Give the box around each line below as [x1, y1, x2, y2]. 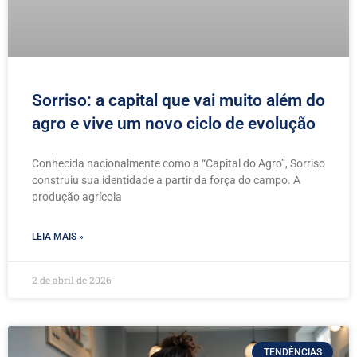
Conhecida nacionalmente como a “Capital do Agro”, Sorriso [32, 156, 325, 170]
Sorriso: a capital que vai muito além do [32, 90, 325, 110]
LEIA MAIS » [32, 230, 84, 242]
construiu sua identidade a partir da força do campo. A [32, 173, 300, 186]
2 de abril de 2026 [32, 273, 112, 286]
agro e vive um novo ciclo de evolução [32, 113, 316, 133]
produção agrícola [32, 190, 122, 203]
